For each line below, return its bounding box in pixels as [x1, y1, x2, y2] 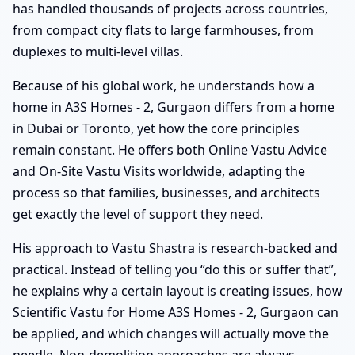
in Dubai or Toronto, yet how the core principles [13, 120, 300, 138]
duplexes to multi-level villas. [13, 43, 183, 61]
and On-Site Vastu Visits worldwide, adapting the [13, 162, 305, 181]
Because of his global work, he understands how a [13, 77, 315, 95]
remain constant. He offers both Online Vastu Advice [13, 141, 327, 159]
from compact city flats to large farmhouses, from [13, 21, 314, 40]
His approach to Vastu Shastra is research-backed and [13, 239, 338, 258]
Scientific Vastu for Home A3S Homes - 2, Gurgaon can [13, 303, 338, 322]
